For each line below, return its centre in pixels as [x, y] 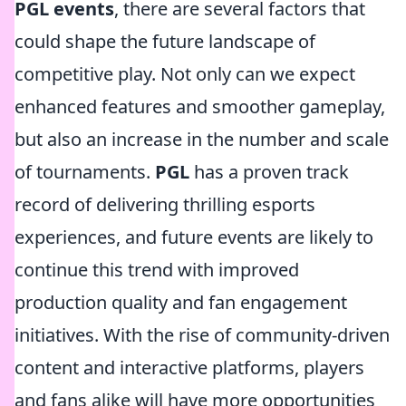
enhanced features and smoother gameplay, [200, 106]
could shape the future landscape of [165, 41]
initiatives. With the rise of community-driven [202, 335]
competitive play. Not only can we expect [185, 74]
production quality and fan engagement [181, 302]
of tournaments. [85, 172]
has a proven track [269, 172]
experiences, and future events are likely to [194, 237]
